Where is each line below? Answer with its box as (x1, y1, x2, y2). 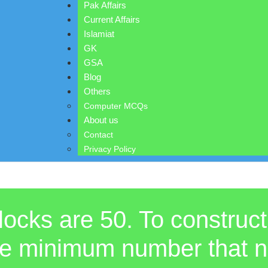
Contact (84, 130, 114, 139)
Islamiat (84, 29, 115, 39)
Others (84, 86, 111, 96)
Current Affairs (84, 14, 141, 25)
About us (84, 115, 119, 125)
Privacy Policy (84, 144, 136, 154)
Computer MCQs (84, 101, 148, 111)
